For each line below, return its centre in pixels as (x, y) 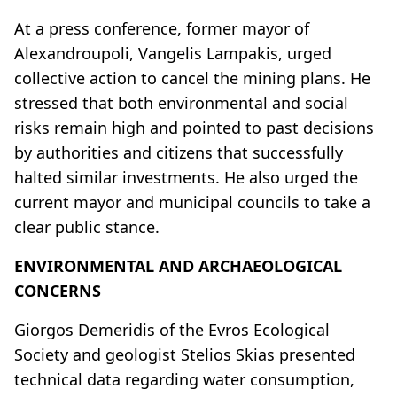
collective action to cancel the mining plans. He (192, 78)
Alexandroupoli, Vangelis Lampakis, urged (173, 53)
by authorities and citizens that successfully (179, 152)
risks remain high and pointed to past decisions (194, 127)
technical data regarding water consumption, (184, 379)
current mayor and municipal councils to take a (192, 202)
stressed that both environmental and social (181, 102)
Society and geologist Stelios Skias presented (185, 354)
